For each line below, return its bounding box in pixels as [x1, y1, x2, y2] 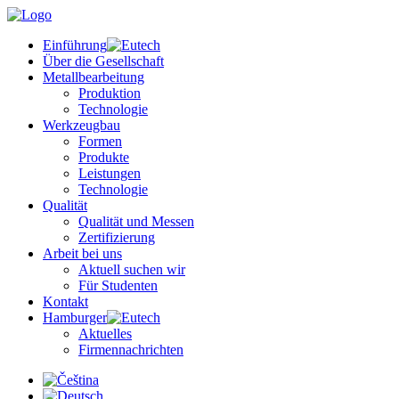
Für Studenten [78, 278, 158, 293]
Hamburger [43, 310, 107, 325]
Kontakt [43, 294, 88, 309]
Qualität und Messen [78, 214, 194, 229]
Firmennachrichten [78, 342, 183, 357]
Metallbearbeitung [43, 69, 144, 85]
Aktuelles [78, 326, 132, 341]
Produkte [78, 150, 129, 165]
